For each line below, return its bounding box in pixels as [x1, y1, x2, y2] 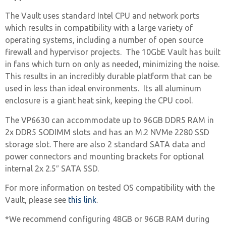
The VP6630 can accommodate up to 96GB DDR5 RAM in [5, 115, 214, 125]
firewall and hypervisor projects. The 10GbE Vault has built [5, 47, 220, 57]
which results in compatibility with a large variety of [5, 23, 193, 33]
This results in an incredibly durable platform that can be [5, 72, 212, 81]
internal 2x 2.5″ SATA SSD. [5, 163, 99, 173]
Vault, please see [5, 195, 68, 205]
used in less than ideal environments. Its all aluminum [5, 84, 201, 93]
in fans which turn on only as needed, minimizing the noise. [5, 60, 219, 69]
